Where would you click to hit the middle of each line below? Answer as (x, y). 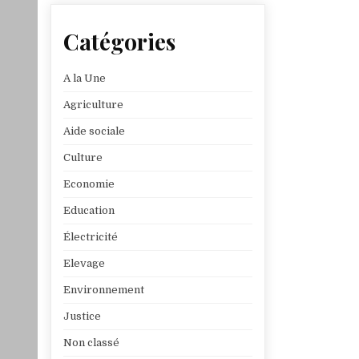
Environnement (104, 290)
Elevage (85, 264)
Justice (83, 317)
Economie (89, 184)
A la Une (85, 79)
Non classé (92, 343)
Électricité (91, 237)
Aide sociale (95, 131)
